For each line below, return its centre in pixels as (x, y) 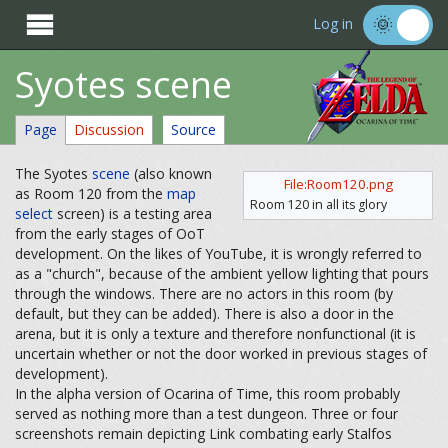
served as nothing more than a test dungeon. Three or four (206, 413)
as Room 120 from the (91, 193)
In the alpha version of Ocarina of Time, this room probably (207, 393)
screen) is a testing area (132, 213)
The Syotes (53, 173)
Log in (333, 24)
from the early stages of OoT (110, 233)
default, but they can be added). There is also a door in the (204, 313)
